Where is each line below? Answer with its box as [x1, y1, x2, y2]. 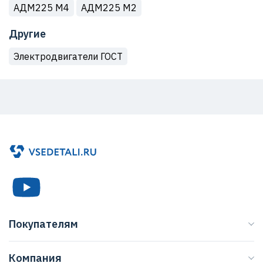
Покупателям [9, 217, 78, 231]
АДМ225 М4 [14, 2, 69, 14]
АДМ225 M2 [81, 2, 137, 14]
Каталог [9, 238, 45, 249]
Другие [9, 27, 46, 41]
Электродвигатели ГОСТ [14, 50, 123, 62]
